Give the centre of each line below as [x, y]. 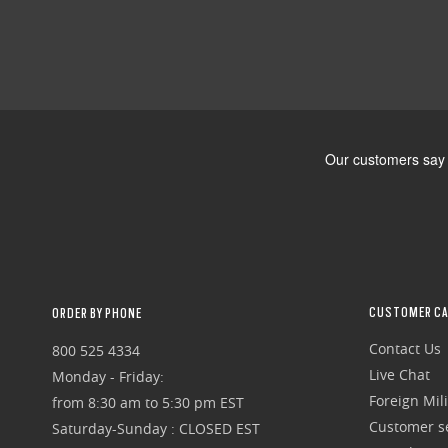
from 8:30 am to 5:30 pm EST [147, 403]
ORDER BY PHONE [96, 313]
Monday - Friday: [107, 377]
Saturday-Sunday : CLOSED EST [155, 429]
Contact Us [404, 349]
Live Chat [399, 375]
